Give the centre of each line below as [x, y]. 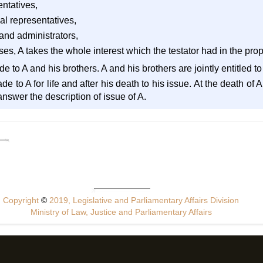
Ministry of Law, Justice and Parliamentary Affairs [121, 212]
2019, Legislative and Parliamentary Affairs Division [143, 200]
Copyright [22, 200]
